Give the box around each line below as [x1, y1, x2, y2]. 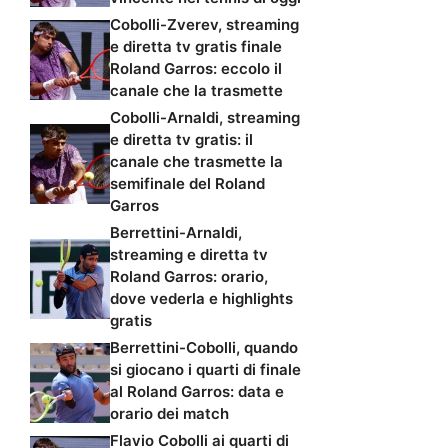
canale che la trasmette [110, 80, 283, 100]
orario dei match [110, 403, 229, 423]
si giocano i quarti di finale [110, 359, 301, 379]
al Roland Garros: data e [110, 381, 284, 401]
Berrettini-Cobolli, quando [110, 337, 298, 357]
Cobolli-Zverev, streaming [110, 14, 299, 34]
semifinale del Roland [110, 173, 265, 193]
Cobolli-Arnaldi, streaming [110, 107, 300, 127]
